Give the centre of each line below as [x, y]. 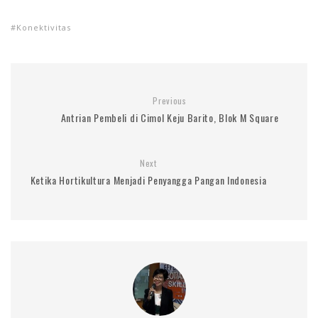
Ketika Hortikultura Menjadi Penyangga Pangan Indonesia [148, 180]
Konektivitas [44, 27]
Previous [170, 100]
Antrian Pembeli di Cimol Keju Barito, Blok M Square [170, 117]
